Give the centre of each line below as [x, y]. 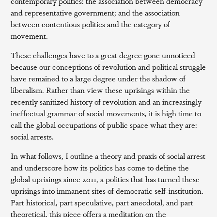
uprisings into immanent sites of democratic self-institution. [107, 191]
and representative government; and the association [95, 12]
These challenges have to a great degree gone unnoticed [103, 55]
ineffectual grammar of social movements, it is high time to [106, 113]
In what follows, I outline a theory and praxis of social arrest [108, 156]
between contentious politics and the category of [91, 24]
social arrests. [32, 136]
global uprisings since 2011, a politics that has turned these [105, 179]
